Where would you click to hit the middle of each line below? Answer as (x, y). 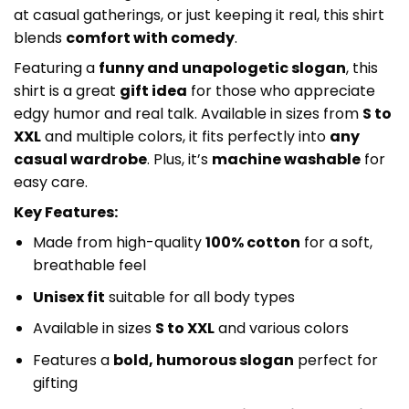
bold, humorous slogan (203, 360)
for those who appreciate (281, 91)
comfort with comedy (150, 38)
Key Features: (66, 213)
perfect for (336, 360)
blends (40, 38)
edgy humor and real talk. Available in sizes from (188, 114)
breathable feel (89, 266)
